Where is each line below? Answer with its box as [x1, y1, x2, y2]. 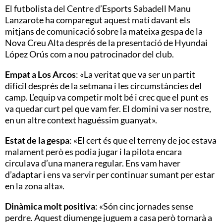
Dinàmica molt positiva [5, 200, 95, 212]
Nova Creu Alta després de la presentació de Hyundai [5, 37, 208, 48]
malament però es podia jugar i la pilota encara [5, 146, 182, 157]
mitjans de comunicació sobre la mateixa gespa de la [5, 25, 203, 37]
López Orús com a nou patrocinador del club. [5, 48, 174, 59]
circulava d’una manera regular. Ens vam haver [5, 157, 180, 168]
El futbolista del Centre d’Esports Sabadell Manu [5, 2, 191, 14]
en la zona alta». [5, 180, 64, 191]
